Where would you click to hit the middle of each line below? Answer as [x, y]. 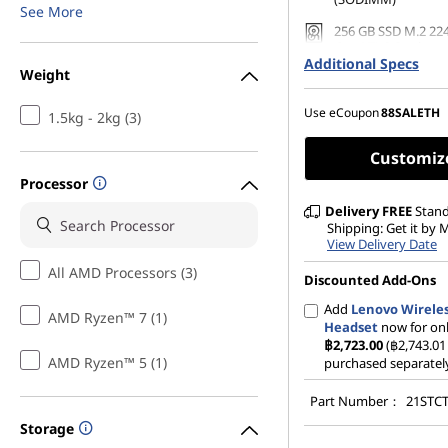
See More [51, 11]
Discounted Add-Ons [370, 280]
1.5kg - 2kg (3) [94, 117]
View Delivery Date [382, 244]
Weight [45, 74]
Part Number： [355, 400]
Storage [47, 428]
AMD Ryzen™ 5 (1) [107, 362]
